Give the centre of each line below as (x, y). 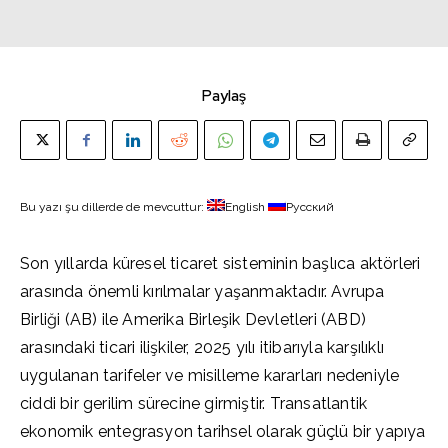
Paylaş (224, 96)
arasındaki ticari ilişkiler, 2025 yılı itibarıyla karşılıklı (202, 347)
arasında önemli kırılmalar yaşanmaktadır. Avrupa (202, 291)
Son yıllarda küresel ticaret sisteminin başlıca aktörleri (220, 263)
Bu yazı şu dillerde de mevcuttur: (113, 207)
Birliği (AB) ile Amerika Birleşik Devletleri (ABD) (193, 319)
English (245, 207)
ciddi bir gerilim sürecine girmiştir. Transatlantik (194, 403)
